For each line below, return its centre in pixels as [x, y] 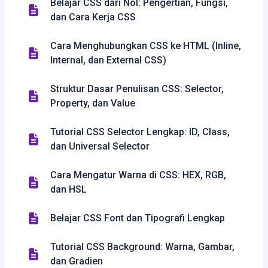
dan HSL [68, 189]
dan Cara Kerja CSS [93, 17]
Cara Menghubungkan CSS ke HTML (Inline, [146, 46]
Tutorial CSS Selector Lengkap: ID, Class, [140, 132]
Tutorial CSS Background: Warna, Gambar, [142, 247]
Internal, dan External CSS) [108, 60]
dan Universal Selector [100, 146]
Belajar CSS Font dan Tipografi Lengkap [138, 218]
